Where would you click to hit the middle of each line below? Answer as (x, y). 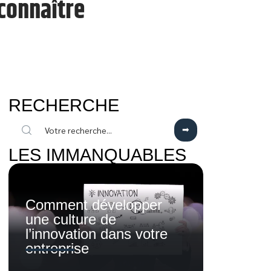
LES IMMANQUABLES (97, 155)
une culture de (71, 220)
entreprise (57, 249)
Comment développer (94, 205)
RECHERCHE (64, 105)
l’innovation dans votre (96, 234)
